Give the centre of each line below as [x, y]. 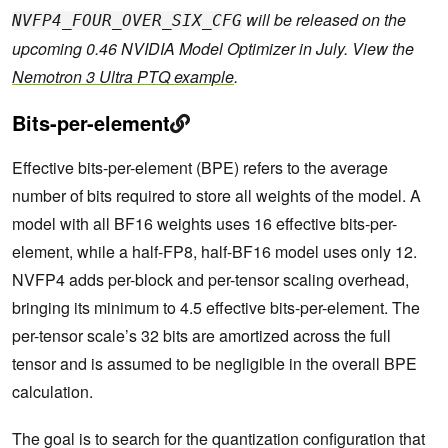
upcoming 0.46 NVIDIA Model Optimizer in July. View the [213, 49]
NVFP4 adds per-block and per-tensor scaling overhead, [210, 280]
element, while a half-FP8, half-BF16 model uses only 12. [214, 252]
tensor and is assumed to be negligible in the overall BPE [214, 364]
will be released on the [324, 20]
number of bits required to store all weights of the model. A [216, 196]
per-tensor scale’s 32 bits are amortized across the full [201, 336]
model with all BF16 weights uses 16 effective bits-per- [204, 224]
